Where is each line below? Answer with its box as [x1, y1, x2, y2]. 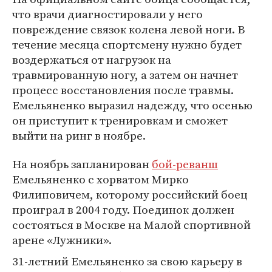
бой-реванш [152, 156, 218, 172]
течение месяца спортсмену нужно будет [12, 36, 242, 52]
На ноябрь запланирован [12, 156, 152, 172]
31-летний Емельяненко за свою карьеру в [12, 253, 242, 269]
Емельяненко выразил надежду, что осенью [12, 97, 253, 113]
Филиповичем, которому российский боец [12, 186, 248, 202]
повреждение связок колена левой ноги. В [12, 21, 245, 37]
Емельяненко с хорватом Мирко [12, 171, 189, 187]
